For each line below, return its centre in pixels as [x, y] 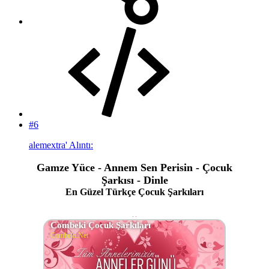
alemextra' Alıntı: [61, 145]
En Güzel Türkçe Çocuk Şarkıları [134, 192]
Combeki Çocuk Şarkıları [101, 225]
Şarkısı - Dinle [134, 180]
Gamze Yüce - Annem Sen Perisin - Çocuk [134, 167]
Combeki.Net [69, 235]
